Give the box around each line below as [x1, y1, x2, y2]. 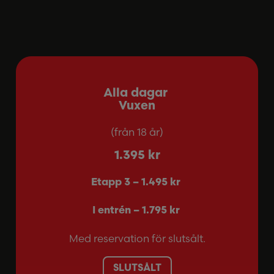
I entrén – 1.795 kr [92, 206, 180, 217]
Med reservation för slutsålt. [68, 231, 206, 245]
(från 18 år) [111, 125, 163, 138]
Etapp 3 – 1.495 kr [91, 177, 180, 188]
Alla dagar [103, 87, 171, 100]
